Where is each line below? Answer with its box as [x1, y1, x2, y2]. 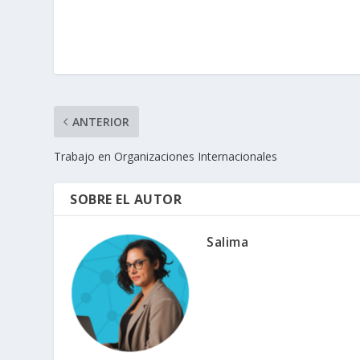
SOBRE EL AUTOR [70, 190, 182, 209]
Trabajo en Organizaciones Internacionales [54, 149, 278, 165]
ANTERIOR [72, 114, 130, 130]
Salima [207, 233, 249, 252]
